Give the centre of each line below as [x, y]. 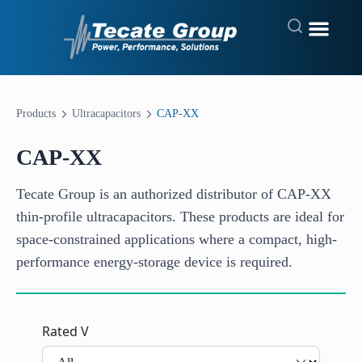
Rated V [65, 332]
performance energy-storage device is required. [154, 262]
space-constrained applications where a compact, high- [177, 240]
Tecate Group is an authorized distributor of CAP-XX [174, 194]
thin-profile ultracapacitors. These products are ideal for [180, 217]
